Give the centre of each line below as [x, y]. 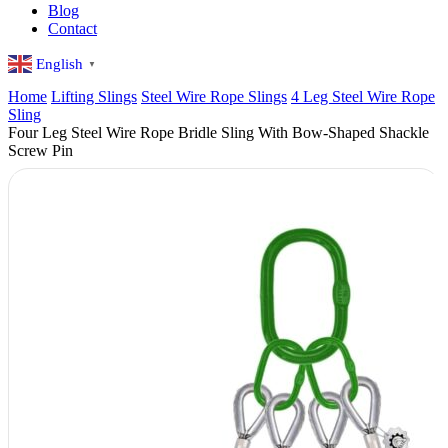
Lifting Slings [94, 97]
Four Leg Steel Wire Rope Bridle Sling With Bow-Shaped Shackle [218, 133]
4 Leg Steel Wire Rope [363, 97]
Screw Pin [40, 151]
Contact [72, 28]
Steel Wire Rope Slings [214, 97]
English [59, 63]
